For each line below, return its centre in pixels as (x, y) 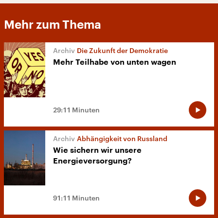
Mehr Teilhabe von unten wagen (115, 62)
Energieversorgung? (92, 161)
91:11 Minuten (76, 198)
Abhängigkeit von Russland (122, 139)
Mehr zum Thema (53, 25)
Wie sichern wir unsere (97, 151)
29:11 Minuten (76, 110)
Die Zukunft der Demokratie (122, 50)
